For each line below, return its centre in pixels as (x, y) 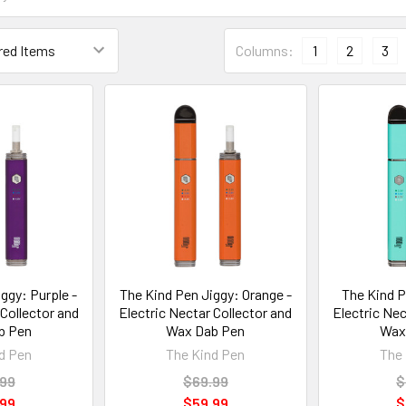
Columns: (265, 50)
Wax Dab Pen (206, 331)
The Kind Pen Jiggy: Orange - (205, 295)
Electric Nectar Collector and (206, 313)
